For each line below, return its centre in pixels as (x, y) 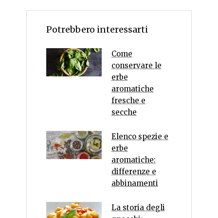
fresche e (128, 101)
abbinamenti (135, 183)
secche (124, 112)
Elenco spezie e (140, 137)
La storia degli (138, 208)
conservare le (136, 66)
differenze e (134, 172)
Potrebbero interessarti (97, 30)
